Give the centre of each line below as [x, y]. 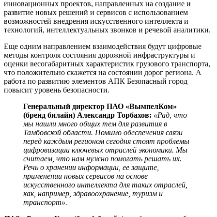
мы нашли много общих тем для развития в [95, 124]
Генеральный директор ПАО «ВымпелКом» [100, 106]
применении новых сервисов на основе [85, 176]
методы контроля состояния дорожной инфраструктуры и [100, 55]
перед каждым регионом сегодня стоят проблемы [106, 141]
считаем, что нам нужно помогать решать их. [102, 158]
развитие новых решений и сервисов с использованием [96, 12]
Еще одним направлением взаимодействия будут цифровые [103, 46]
